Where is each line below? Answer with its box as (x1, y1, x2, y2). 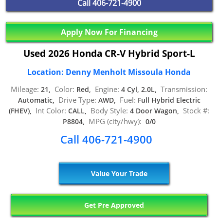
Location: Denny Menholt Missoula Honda (27, 67, 191, 78)
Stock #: (182, 106, 210, 116)
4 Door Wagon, (127, 106, 183, 116)
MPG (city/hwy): (88, 116, 142, 127)
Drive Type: (58, 95, 96, 105)
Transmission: (161, 84, 207, 94)
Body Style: (90, 106, 128, 116)
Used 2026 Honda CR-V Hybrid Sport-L (23, 47, 195, 60)
